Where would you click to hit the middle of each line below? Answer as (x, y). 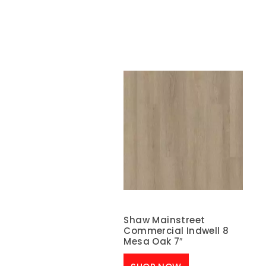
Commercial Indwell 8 (176, 231)
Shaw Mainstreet (164, 220)
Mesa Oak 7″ (153, 242)
